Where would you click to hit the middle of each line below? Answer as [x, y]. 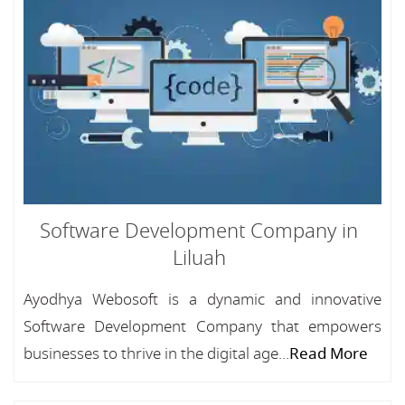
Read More [329, 354]
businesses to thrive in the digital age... [156, 354]
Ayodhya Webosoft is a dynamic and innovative [202, 300]
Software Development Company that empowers [202, 327]
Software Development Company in [199, 231]
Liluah [199, 259]
